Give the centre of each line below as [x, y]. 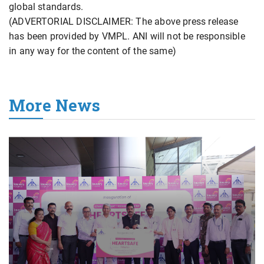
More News [55, 105]
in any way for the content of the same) [93, 51]
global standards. [46, 7]
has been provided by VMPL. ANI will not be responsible [127, 37]
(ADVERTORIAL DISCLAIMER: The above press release [124, 22]
